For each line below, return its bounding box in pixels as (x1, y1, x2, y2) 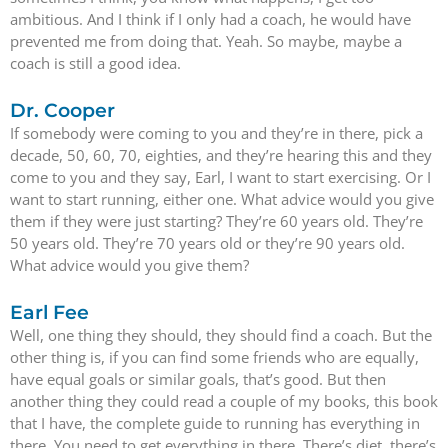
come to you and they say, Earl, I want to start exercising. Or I (10, 167, 431, 187)
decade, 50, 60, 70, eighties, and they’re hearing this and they (10, 145, 432, 165)
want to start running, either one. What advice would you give (10, 189, 434, 209)
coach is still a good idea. (10, 52, 181, 73)
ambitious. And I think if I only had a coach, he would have (10, 8, 411, 29)
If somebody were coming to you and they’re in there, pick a (10, 123, 423, 143)
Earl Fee (10, 301, 89, 325)
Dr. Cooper (10, 99, 115, 122)
